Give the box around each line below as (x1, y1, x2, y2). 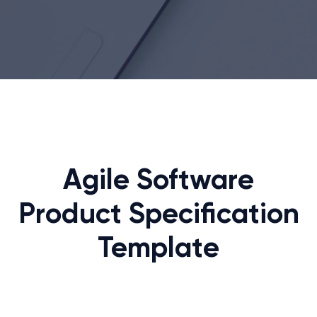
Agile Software (63, 166, 254, 196)
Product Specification (18, 200, 299, 230)
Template (98, 234, 219, 264)
